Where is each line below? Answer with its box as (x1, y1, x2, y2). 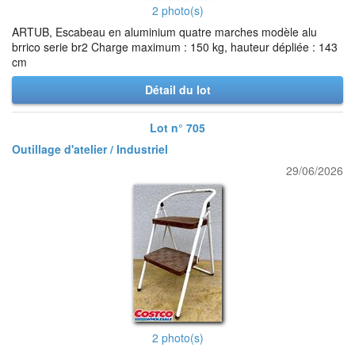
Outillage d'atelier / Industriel (12, 141, 168, 157)
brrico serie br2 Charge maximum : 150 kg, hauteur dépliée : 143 (12, 39, 338, 55)
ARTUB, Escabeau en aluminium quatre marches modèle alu (12, 24, 317, 40)
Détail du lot (144, 82, 211, 97)
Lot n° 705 (150, 120, 205, 136)
